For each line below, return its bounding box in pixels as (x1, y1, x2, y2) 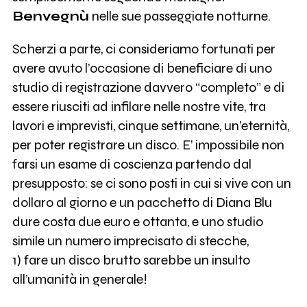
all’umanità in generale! (12, 271, 147, 287)
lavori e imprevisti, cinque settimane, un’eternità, (12, 117, 289, 134)
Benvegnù (12, 8, 89, 25)
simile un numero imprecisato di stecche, (12, 232, 249, 249)
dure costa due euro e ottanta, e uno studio (12, 213, 263, 230)
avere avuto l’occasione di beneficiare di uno (12, 60, 272, 76)
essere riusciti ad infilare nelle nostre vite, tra (12, 98, 266, 114)
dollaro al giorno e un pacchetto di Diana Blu (12, 194, 272, 210)
